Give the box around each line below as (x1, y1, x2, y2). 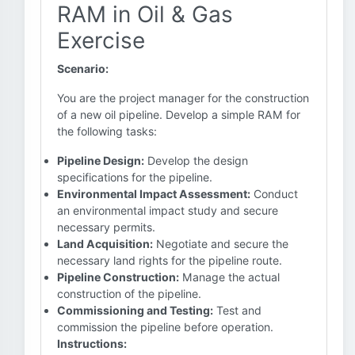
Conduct (250, 187, 298, 200)
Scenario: (57, 62, 109, 75)
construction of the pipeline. (57, 287, 201, 300)
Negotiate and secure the (153, 237, 288, 250)
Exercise (57, 27, 145, 54)
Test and (213, 303, 261, 317)
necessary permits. (57, 220, 155, 234)
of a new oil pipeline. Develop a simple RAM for (57, 108, 300, 121)
